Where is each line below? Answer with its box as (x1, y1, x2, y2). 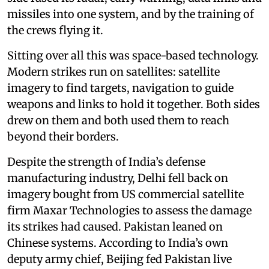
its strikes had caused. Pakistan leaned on (7, 220, 223, 234)
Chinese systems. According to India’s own (7, 236, 228, 250)
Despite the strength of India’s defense (7, 155, 205, 169)
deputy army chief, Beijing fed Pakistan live (7, 252, 232, 267)
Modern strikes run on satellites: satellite (7, 65, 220, 79)
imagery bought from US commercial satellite (7, 187, 244, 202)
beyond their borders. (7, 130, 119, 144)
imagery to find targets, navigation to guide (7, 81, 234, 95)
